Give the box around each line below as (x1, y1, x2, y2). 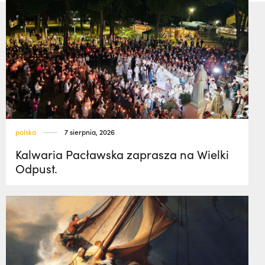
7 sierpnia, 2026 (64, 127, 115, 137)
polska (15, 127, 36, 137)
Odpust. (15, 160, 57, 176)
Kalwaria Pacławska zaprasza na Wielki (15, 146, 229, 162)
